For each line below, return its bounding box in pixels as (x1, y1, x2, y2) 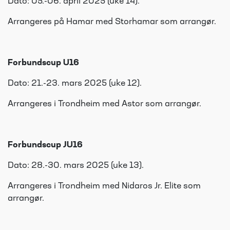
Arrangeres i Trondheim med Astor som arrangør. (8, 100, 201, 108)
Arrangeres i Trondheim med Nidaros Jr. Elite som (8, 182, 201, 190)
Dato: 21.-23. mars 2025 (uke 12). (8, 79, 142, 88)
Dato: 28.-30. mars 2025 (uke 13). (8, 161, 144, 170)
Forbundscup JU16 (8, 141, 83, 149)
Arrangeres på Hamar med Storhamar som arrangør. (8, 17, 216, 26)
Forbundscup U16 (8, 59, 79, 67)
